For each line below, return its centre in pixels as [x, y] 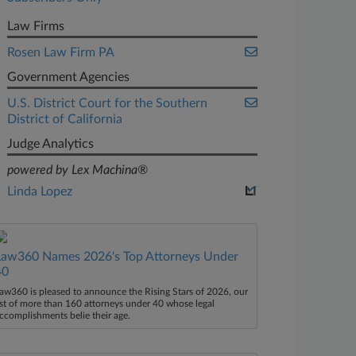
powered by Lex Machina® [78, 170]
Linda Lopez [40, 192]
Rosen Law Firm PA [61, 52]
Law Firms [36, 26]
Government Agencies [69, 77]
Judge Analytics [51, 144]
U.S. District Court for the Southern [108, 103]
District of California [65, 119]
